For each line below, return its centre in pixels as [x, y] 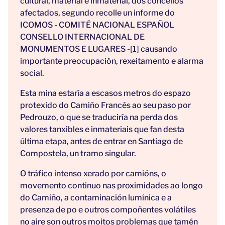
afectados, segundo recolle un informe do [97, 13]
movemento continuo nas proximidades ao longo [111, 186]
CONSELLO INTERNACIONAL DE [82, 37]
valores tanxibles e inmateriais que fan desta [102, 130]
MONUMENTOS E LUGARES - [75, 49]
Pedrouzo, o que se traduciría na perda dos [99, 118]
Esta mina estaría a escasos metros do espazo [105, 93]
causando [158, 49]
